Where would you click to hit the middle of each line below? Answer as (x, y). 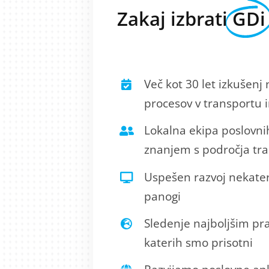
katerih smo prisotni (199, 243)
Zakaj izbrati (174, 19)
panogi (163, 196)
